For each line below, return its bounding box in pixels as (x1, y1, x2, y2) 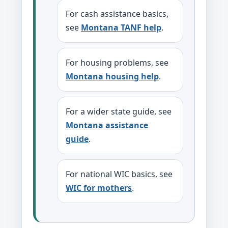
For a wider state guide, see (66, 105, 172, 117)
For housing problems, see (66, 56, 168, 68)
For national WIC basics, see (66, 168, 173, 180)
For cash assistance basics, (66, 8, 168, 19)
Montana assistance (66, 119, 148, 131)
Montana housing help (66, 70, 159, 82)
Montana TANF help (81, 21, 161, 33)
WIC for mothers (66, 182, 132, 193)
